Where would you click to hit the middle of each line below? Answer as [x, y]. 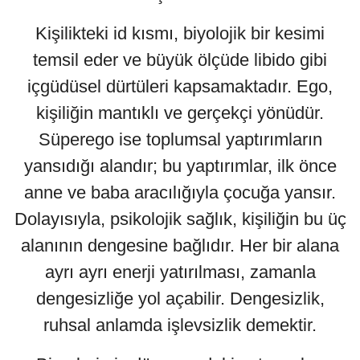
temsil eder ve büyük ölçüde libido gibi [180, 60]
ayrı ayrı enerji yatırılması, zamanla [180, 272]
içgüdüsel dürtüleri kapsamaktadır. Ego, [180, 87]
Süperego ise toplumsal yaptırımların [180, 140]
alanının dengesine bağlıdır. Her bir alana [180, 246]
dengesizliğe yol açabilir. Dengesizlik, [180, 299]
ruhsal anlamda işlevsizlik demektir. [180, 325]
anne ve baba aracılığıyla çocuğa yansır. [180, 193]
